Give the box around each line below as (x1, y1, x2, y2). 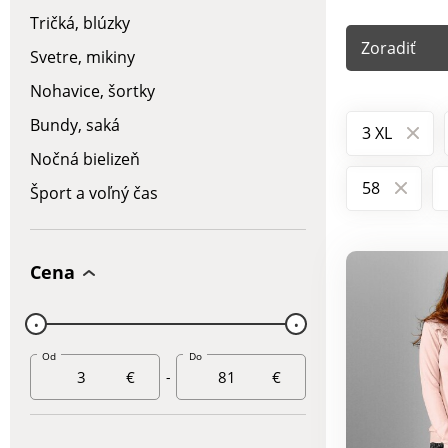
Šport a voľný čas (30, 182, 158, 204)
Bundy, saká (30, 114, 120, 136)
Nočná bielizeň (30, 148, 140, 170)
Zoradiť (361, 36, 416, 59)
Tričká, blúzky (30, 12, 130, 34)
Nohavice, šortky (30, 80, 155, 102)
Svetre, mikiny (30, 46, 135, 68)
